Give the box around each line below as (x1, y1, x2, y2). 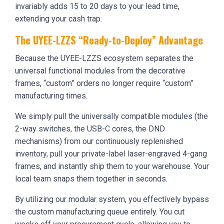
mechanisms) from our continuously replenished (15, 136, 183, 146)
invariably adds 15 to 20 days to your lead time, (15, 1, 179, 11)
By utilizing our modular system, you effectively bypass (15, 194, 209, 204)
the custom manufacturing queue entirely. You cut (15, 206, 184, 216)
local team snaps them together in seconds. (15, 173, 167, 183)
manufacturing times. (15, 90, 87, 100)
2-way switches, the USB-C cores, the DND (15, 123, 165, 133)
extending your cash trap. (15, 13, 102, 23)
